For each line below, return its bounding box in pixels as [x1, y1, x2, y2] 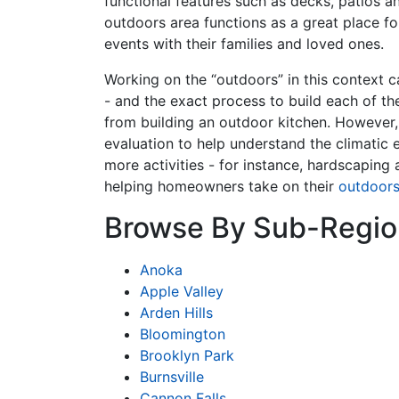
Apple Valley [140, 282, 224, 300]
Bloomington [140, 325, 225, 343]
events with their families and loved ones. [104, 35, 384, 53]
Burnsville [140, 368, 204, 386]
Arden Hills [140, 304, 213, 322]
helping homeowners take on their [104, 177, 338, 195]
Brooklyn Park [140, 346, 234, 364]
